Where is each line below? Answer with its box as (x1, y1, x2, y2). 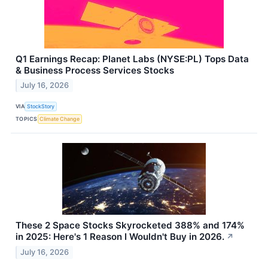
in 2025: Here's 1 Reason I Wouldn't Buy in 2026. (16, 231, 224, 243)
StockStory (27, 102, 55, 109)
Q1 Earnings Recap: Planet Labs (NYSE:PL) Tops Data (16, 53, 249, 65)
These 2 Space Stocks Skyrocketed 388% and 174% (16, 220, 245, 232)
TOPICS (16, 115, 38, 122)
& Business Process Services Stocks (16, 64, 174, 76)
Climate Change (39, 115, 80, 122)
